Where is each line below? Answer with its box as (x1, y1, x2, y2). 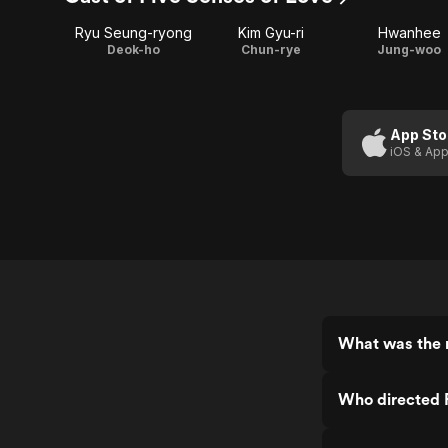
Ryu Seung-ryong (74, 24, 192, 41)
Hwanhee (377, 24, 441, 41)
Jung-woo (377, 42, 441, 57)
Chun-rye (241, 42, 301, 57)
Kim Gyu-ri (238, 24, 304, 41)
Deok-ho (106, 42, 160, 57)
